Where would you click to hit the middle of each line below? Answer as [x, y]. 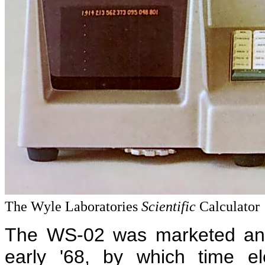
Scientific [169, 206]
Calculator [228, 206]
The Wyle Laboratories [73, 206]
